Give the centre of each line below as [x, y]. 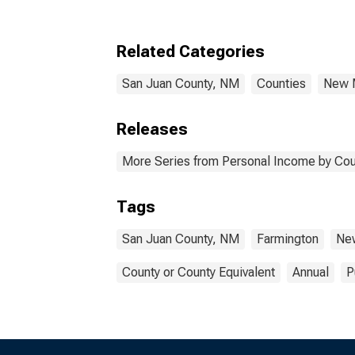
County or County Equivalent [198, 272]
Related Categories [191, 52]
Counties [281, 84]
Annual [311, 272]
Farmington [288, 239]
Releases [152, 129]
